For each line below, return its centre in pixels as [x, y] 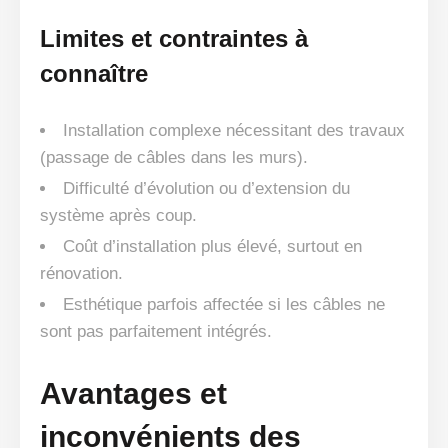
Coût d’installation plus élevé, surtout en [212, 247]
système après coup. [118, 216]
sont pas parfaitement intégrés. [156, 332]
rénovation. [81, 274]
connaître [94, 74]
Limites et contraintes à [174, 39]
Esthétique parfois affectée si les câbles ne [224, 305]
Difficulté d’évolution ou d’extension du [206, 189]
